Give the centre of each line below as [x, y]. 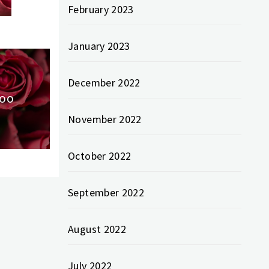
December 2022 [104, 83]
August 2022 [97, 229]
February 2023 [101, 10]
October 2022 [100, 156]
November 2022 [105, 119]
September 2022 [106, 193]
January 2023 [99, 46]
